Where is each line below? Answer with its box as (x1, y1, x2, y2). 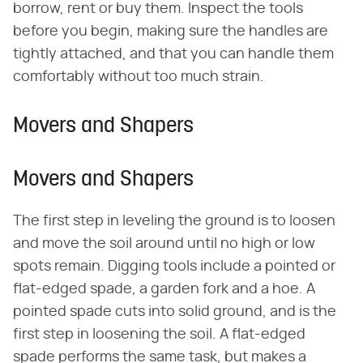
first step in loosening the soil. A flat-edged (13, 327, 305, 342)
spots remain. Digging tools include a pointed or (13, 258, 335, 274)
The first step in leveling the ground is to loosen (13, 213, 335, 228)
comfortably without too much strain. (13, 69, 264, 84)
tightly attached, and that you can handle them (13, 46, 334, 62)
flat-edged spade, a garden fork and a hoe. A (13, 281, 315, 297)
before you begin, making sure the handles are (13, 23, 328, 39)
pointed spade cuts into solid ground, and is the (13, 304, 336, 319)
